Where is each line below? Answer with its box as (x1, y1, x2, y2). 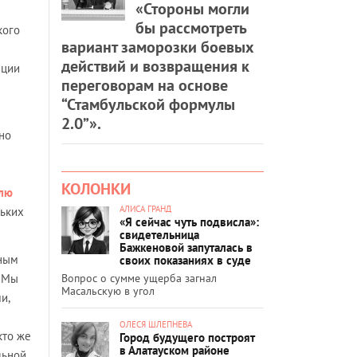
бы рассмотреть (135, 17, 246, 38)
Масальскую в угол (61, 283, 155, 298)
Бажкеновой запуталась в (120, 239, 253, 255)
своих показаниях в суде (120, 252, 251, 268)
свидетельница (120, 226, 199, 242)
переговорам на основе (61, 74, 228, 96)
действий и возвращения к (61, 55, 249, 76)
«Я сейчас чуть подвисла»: (120, 214, 259, 229)
